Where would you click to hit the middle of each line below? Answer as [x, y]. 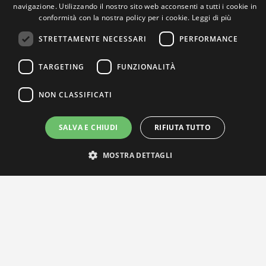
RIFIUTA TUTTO [182, 127]
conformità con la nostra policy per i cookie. [115, 18]
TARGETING [61, 66]
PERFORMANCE [209, 39]
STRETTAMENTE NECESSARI [93, 39]
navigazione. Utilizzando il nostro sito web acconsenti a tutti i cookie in [135, 6]
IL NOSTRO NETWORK [133, 147]
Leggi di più [212, 18]
